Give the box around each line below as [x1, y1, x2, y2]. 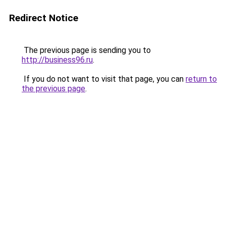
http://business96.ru [22, 55, 93, 65]
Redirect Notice [9, 12, 78, 24]
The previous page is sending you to [22, 45, 151, 55]
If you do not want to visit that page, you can [22, 74, 186, 84]
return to [186, 74, 217, 84]
